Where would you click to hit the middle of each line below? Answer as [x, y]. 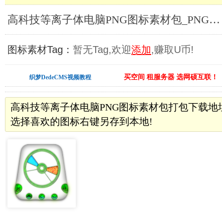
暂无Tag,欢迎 [102, 50]
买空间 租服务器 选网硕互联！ [171, 77]
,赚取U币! [172, 50]
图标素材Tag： [40, 50]
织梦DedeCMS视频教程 [60, 77]
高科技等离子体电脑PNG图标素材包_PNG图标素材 [215, 20]
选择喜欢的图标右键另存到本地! [82, 121]
